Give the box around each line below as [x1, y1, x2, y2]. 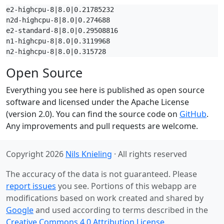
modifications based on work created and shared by [6, 192, 203, 203]
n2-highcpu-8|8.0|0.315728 [6, 47, 106, 55]
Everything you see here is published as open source [6, 84, 204, 95]
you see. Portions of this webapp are [56, 180, 196, 191]
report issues [6, 180, 56, 191]
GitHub [179, 108, 206, 119]
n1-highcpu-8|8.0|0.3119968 [6, 37, 110, 45]
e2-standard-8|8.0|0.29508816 [6, 26, 118, 34]
